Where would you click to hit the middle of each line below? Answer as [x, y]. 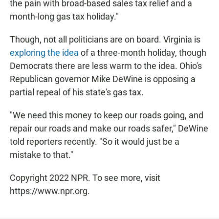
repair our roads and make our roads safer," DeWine [109, 129]
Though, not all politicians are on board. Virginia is [105, 40]
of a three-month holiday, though [142, 53]
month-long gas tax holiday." [64, 17]
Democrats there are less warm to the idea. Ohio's [106, 66]
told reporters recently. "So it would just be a [95, 142]
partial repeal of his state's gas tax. [77, 92]
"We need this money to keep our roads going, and [107, 115]
